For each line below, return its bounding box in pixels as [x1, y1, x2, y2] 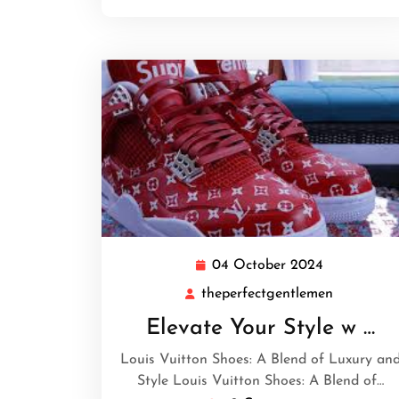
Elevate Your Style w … [145, 317, 375, 340]
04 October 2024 [211, 258, 323, 273]
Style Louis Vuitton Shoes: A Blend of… [136, 374, 384, 389]
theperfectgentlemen [201, 287, 333, 302]
